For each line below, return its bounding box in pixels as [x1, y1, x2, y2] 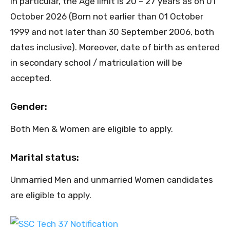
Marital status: [10, 151, 79, 164]
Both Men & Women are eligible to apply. [10, 124, 173, 135]
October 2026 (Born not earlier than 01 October [10, 11, 203, 22]
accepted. [10, 73, 51, 84]
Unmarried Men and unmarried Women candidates [10, 175, 213, 185]
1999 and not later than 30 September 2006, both [10, 27, 214, 37]
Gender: [10, 101, 47, 113]
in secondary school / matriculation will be [10, 57, 182, 68]
